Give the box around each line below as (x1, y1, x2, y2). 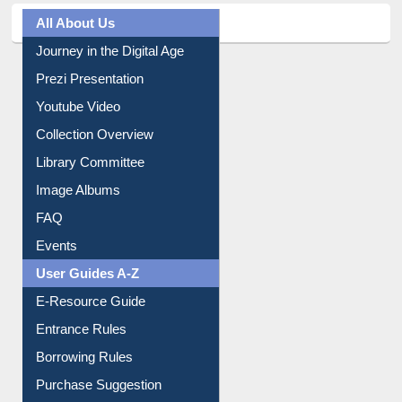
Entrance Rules (36, 350, 127, 366)
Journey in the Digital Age (36, 72, 185, 88)
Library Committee (36, 183, 145, 199)
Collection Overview (36, 155, 154, 171)
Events (36, 267, 78, 283)
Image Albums (36, 211, 121, 227)
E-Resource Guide (36, 322, 146, 338)
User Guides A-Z (36, 294, 140, 310)
